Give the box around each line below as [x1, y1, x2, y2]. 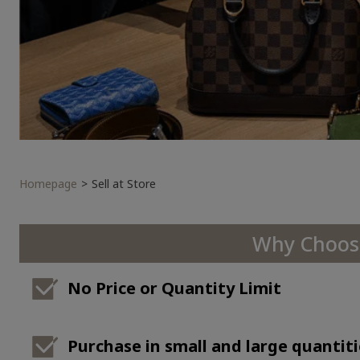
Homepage [19, 176, 77, 192]
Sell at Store [92, 176, 156, 192]
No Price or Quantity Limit [67, 277, 281, 300]
